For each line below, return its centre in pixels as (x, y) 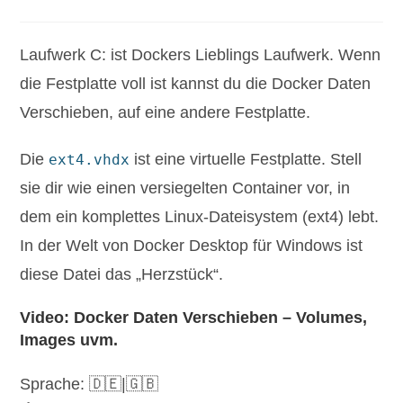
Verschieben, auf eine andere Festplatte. (166, 113)
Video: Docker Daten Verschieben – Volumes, (194, 318)
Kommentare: (170, 9)
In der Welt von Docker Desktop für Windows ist (192, 246)
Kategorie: (51, 9)
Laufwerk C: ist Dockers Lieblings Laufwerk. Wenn (201, 55)
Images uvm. (69, 340)
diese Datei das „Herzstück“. (122, 275)
